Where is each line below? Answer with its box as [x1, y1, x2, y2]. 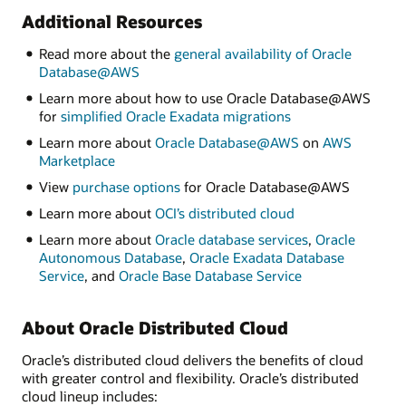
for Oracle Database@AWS [179, 178, 350, 197]
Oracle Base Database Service [118, 266, 302, 285]
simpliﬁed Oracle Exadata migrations [60, 107, 291, 126]
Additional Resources [22, 10, 202, 34]
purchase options [72, 178, 180, 197]
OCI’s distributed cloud [154, 203, 295, 222]
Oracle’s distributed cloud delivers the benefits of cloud [22, 351, 363, 370]
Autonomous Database [38, 247, 182, 266]
